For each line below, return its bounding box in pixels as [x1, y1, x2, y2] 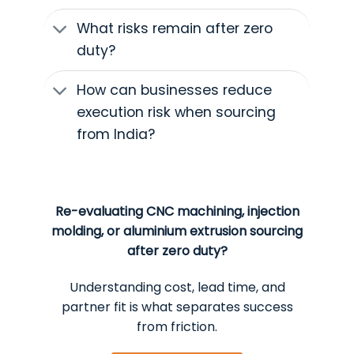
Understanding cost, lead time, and [69, 277, 285, 296]
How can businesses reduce [76, 81, 272, 100]
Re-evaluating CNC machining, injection [55, 201, 299, 220]
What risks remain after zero [76, 19, 273, 39]
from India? [76, 125, 155, 145]
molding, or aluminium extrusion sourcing [51, 221, 303, 240]
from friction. [137, 317, 217, 336]
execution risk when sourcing [76, 103, 276, 122]
